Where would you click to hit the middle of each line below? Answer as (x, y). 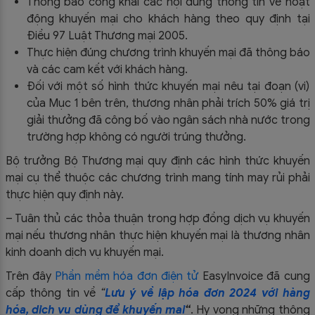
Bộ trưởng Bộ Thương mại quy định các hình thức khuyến (157, 161)
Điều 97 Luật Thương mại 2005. (107, 36)
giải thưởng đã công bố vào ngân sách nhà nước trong (168, 120)
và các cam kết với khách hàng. (107, 69)
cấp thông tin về (53, 293)
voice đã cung (272, 276)
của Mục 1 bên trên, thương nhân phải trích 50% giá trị (168, 103)
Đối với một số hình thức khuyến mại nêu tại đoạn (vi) (168, 86)
